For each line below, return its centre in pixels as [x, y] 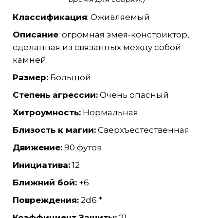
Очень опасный [133, 95]
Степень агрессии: [55, 95]
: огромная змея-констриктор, [124, 35]
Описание [35, 35]
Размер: [30, 78]
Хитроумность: [46, 113]
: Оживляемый [118, 17]
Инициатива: [41, 165]
